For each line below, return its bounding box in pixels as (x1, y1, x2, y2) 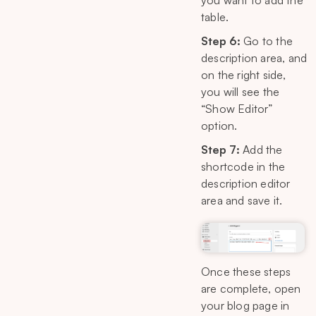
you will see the (201, 85, 280, 99)
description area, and (201, 51, 308, 65)
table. (201, 10, 229, 24)
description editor (201, 176, 291, 190)
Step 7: (201, 142, 240, 157)
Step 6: (201, 34, 241, 48)
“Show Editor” (201, 102, 273, 116)
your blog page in (201, 298, 290, 312)
